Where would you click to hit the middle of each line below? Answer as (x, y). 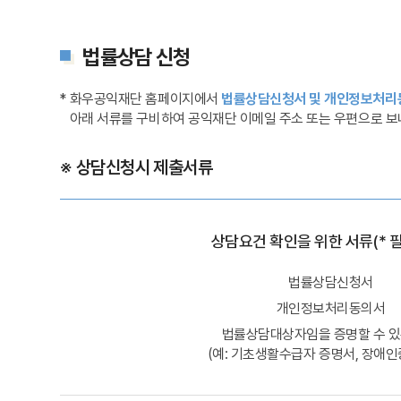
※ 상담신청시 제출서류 (136, 168)
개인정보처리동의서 (331, 309)
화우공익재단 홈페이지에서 (145, 98)
